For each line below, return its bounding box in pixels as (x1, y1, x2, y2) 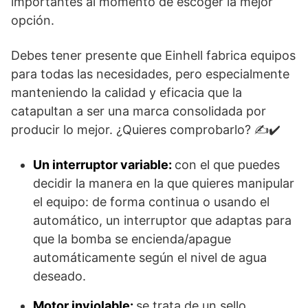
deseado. (33, 269, 86, 284)
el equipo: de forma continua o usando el (33, 195, 269, 210)
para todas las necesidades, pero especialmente (11, 67, 289, 82)
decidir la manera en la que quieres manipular (33, 176, 294, 191)
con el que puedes (175, 157, 280, 173)
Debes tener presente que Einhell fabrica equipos (11, 48, 296, 63)
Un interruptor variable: (33, 157, 175, 173)
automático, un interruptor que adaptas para (33, 213, 291, 228)
